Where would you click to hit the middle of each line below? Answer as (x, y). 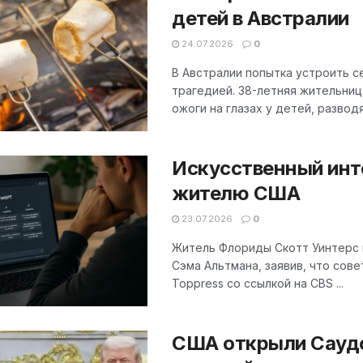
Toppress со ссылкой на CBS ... (258, 284)
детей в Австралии (261, 19)
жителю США (236, 194)
